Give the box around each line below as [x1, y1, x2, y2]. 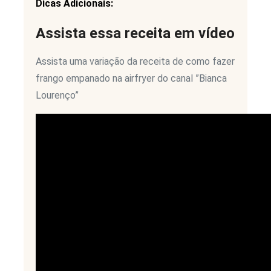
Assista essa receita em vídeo [36, 25, 235, 42]
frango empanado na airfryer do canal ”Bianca [36, 73, 227, 85]
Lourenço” [36, 90, 79, 102]
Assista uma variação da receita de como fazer [36, 56, 235, 68]
